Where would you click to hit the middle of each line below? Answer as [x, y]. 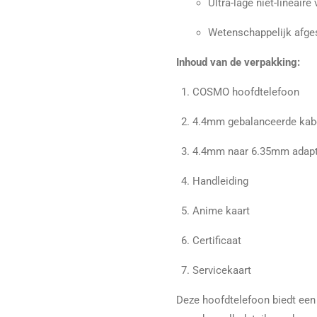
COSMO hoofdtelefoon [246, 92]
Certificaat [217, 241]
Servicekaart [221, 271]
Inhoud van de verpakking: [238, 63]
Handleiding [220, 181]
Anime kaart [221, 211]
